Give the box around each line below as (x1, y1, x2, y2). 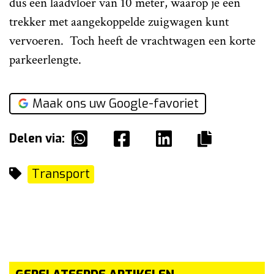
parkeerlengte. (9, 51, 81, 68)
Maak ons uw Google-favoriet (32, 95, 199, 113)
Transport (32, 166, 90, 183)
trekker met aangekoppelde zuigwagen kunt (9, 13, 229, 31)
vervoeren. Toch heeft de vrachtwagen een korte (9, 32, 256, 50)
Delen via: (9, 130, 65, 147)
